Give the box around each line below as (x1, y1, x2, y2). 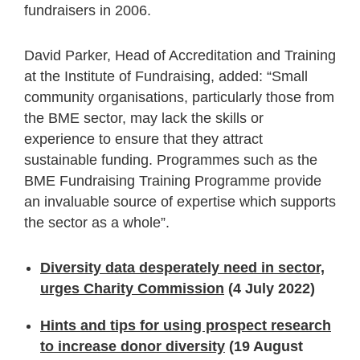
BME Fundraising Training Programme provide (24, 172, 321, 189)
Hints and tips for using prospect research (40, 317, 331, 333)
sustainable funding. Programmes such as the (24, 151, 317, 168)
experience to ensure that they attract (24, 130, 263, 147)
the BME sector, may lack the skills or (24, 109, 264, 126)
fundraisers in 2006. (24, 2, 151, 18)
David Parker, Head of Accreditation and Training (24, 47, 336, 63)
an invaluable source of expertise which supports (24, 193, 336, 210)
